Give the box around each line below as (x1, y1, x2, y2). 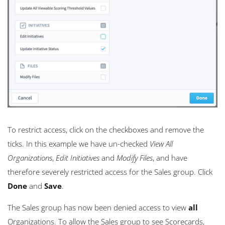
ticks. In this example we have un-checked (8, 139, 150, 149)
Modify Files (117, 153, 153, 163)
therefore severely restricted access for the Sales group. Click (8, 167, 212, 177)
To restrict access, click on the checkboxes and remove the (8, 125, 204, 135)
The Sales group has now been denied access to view (8, 202, 188, 213)
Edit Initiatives (56, 153, 99, 163)
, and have (153, 153, 187, 163)
